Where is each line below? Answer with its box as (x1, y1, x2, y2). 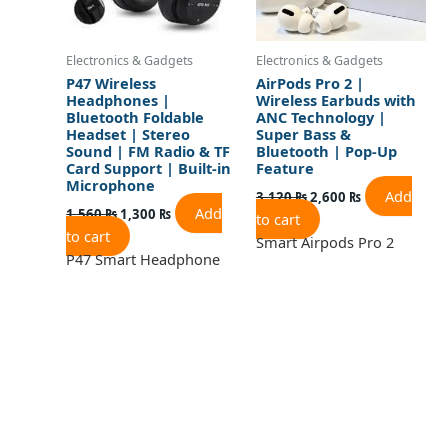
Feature (255, 158, 314, 179)
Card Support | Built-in (66, 158, 232, 179)
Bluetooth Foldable (66, 107, 205, 128)
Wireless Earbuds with (255, 90, 416, 111)
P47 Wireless (66, 73, 157, 94)
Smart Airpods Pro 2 (255, 231, 394, 252)
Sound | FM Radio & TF (66, 141, 231, 162)
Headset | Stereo (66, 124, 191, 145)
